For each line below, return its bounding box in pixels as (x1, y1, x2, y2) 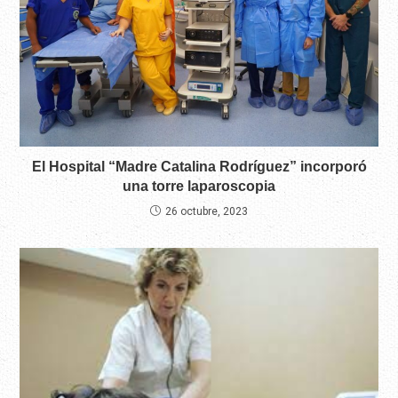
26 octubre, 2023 (165, 205, 248, 219)
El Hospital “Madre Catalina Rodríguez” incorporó (31, 159, 367, 175)
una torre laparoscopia (123, 179, 275, 195)
